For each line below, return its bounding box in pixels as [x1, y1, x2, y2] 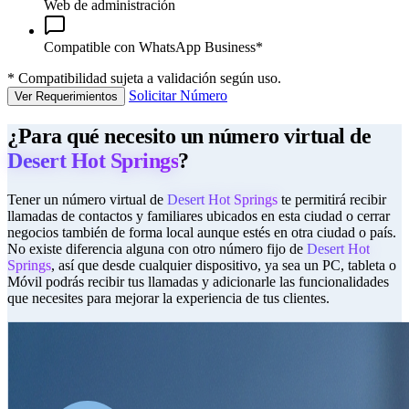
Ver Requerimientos [15, 89, 118, 104]
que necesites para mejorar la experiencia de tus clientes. [7, 290, 330, 307]
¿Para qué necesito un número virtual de [7, 124, 372, 149]
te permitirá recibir [278, 192, 386, 208]
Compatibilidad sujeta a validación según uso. [18, 70, 281, 87]
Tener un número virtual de [7, 192, 167, 208]
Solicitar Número [129, 88, 227, 104]
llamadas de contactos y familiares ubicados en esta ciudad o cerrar [7, 208, 390, 225]
